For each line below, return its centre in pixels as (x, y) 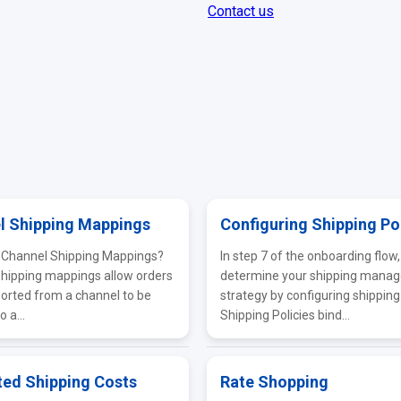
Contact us (241, 11)
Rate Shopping (274, 382)
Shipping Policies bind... (285, 315)
